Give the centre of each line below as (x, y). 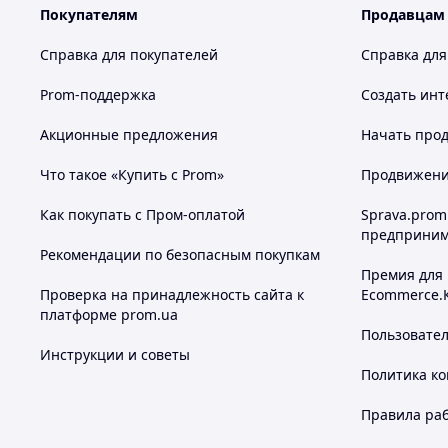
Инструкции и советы (115, 354)
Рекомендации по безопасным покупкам (180, 254)
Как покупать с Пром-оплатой (142, 214)
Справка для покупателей (129, 54)
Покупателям (89, 14)
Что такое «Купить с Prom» (132, 174)
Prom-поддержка (98, 94)
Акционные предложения (129, 134)
